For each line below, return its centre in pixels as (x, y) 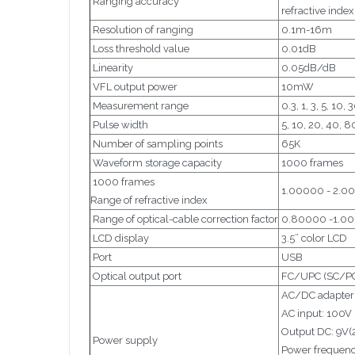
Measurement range (139, 105)
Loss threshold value (140, 48)
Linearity (112, 67)
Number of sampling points (157, 143)
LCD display (120, 238)
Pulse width (119, 124)
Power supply (124, 340)
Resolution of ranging (142, 29)
